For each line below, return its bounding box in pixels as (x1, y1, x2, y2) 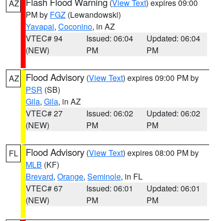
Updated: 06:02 (147, 108, 201, 119)
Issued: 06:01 (86, 183, 133, 194)
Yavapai (26, 21, 54, 32)
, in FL (121, 171, 143, 182)
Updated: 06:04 (147, 33, 201, 44)
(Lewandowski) (66, 9, 121, 20)
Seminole (87, 171, 121, 182)
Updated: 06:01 (147, 183, 201, 194)
